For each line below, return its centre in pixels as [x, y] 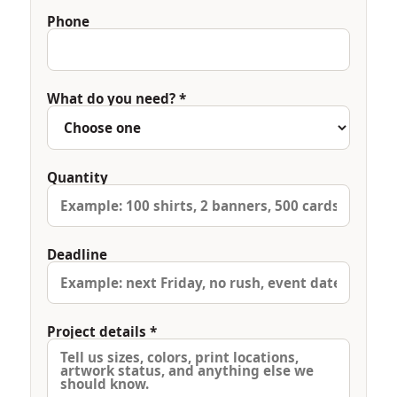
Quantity [78, 177]
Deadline [77, 254]
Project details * [102, 331]
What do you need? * [117, 98]
